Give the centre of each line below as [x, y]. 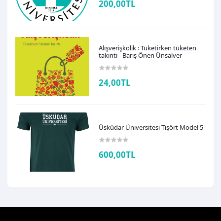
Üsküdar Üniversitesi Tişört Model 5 [151, 127]
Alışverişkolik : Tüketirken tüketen [148, 48]
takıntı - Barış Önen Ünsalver [141, 55]
